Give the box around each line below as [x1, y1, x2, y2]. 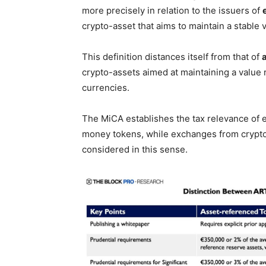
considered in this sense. [82, 144, 188, 155]
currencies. [82, 82, 129, 93]
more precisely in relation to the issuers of [82, 5, 262, 16]
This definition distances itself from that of [82, 51, 262, 62]
